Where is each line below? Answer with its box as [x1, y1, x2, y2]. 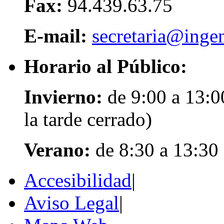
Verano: [24, 139, 95, 160]
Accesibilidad [24, 169, 131, 191]
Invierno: [24, 86, 107, 107]
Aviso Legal [24, 192, 119, 213]
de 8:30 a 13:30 [95, 139, 218, 160]
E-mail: [24, 25, 92, 46]
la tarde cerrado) [24, 108, 152, 130]
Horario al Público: [24, 55, 187, 77]
